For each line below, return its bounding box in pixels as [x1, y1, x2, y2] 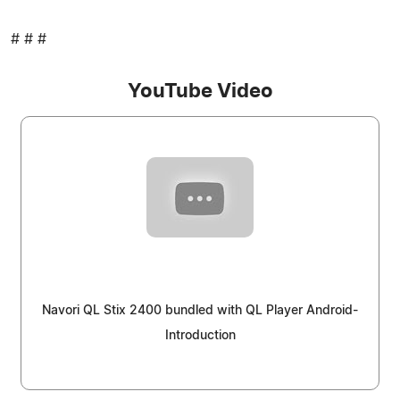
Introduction [164, 329, 236, 342]
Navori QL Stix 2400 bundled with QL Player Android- [42, 304, 358, 317]
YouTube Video [127, 80, 273, 101]
